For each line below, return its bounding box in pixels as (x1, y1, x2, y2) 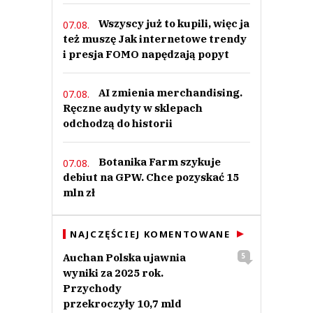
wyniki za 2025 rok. (63, 266, 163, 280)
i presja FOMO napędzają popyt (63, 48, 229, 61)
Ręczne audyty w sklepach (63, 101, 203, 115)
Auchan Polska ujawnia (63, 251, 186, 265)
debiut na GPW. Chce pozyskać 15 (63, 170, 239, 184)
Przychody (63, 282, 122, 296)
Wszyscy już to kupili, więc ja (99, 17, 249, 31)
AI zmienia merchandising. (99, 86, 242, 100)
